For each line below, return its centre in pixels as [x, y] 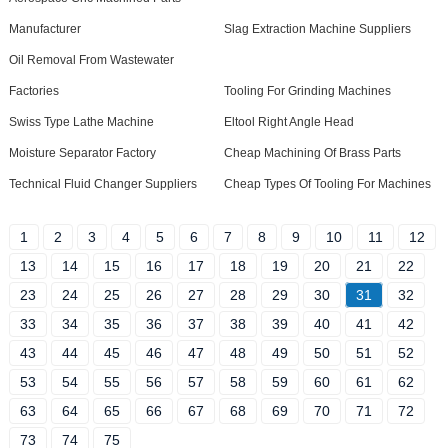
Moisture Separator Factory [82, 153]
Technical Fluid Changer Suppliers [102, 184]
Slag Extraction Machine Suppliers [317, 29]
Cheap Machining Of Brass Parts [312, 153]
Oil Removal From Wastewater [91, 60]
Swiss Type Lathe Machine [81, 122]
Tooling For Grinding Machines [307, 91]
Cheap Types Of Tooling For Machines [327, 184]
